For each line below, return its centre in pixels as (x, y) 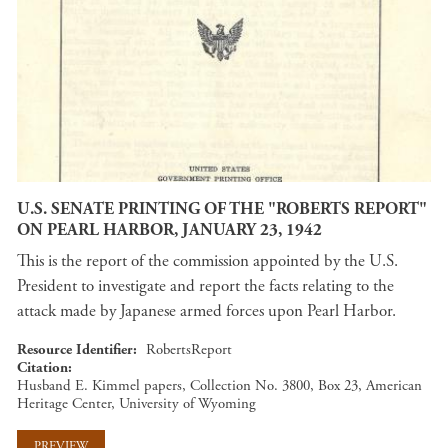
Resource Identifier (75, 349)
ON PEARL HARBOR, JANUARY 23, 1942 (169, 229)
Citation (42, 367)
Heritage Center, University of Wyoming (136, 403)
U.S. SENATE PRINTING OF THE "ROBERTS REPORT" (222, 208)
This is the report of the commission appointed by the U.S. (207, 261)
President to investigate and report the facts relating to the (205, 286)
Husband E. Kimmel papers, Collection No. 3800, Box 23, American (219, 385)
